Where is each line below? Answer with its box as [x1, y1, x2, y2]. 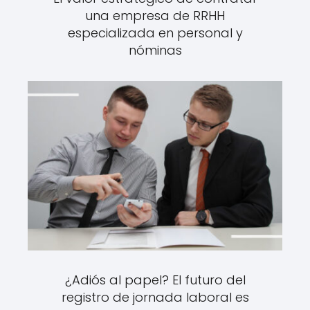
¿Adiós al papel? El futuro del [64, 271, 246, 289]
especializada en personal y [67, 24, 243, 42]
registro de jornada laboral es [61, 289, 249, 307]
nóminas [128, 41, 182, 59]
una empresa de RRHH [85, 6, 225, 24]
